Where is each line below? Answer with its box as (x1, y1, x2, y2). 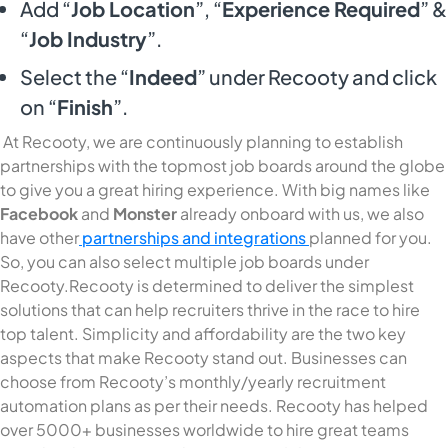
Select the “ (20, 63, 129, 89)
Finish (57, 93, 113, 119)
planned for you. (309, 226, 432, 248)
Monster (113, 202, 177, 224)
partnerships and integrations (79, 226, 309, 248)
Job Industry (29, 25, 147, 51)
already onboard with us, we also (177, 202, 424, 224)
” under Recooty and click (197, 63, 437, 89)
